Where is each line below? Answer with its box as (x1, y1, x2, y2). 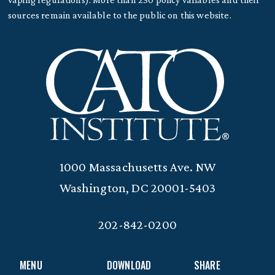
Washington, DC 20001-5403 (59, 180, 216, 195)
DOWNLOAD (106, 258, 152, 273)
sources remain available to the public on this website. (7, 9, 231, 20)
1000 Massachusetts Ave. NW (59, 159, 216, 174)
